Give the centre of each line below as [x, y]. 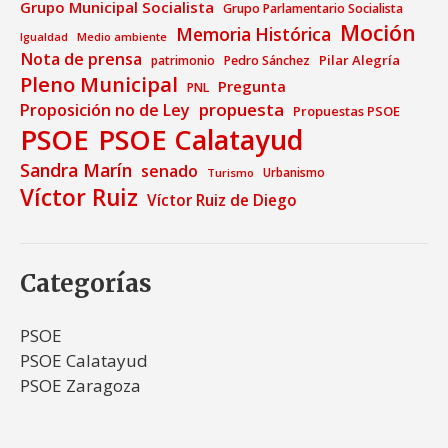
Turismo [230, 172]
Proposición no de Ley [105, 109]
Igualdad [44, 36]
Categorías [86, 283]
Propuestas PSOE [346, 110]
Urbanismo [294, 172]
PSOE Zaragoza [80, 385]
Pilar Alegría [359, 59]
